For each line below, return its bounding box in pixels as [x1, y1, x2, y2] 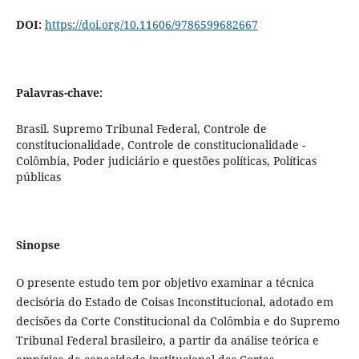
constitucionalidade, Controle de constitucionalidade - [15, 137, 305, 153]
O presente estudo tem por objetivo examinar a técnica [15, 275, 314, 291]
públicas [15, 169, 61, 185]
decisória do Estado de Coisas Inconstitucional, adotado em [15, 294, 333, 310]
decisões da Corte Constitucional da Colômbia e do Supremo [15, 313, 340, 329]
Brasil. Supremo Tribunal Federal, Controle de [15, 121, 267, 137]
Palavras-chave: [15, 85, 103, 101]
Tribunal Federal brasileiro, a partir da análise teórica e [15, 333, 319, 349]
